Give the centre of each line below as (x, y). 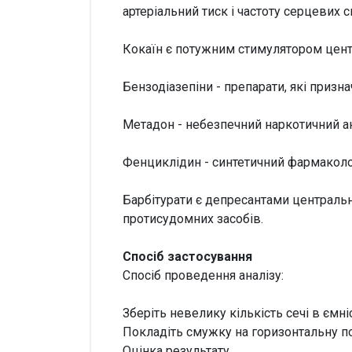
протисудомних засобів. (193, 219)
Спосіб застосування (187, 257)
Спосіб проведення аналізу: (203, 276)
